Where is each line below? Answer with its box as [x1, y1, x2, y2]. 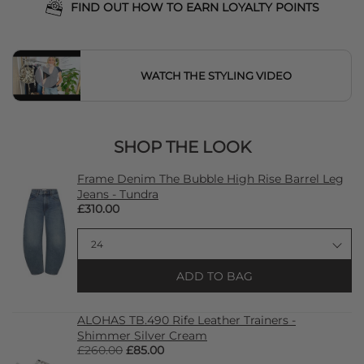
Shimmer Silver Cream [77, 328, 207, 344]
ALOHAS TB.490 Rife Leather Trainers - [77, 313, 296, 328]
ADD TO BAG [176, 269, 253, 284]
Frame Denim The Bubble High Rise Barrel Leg [77, 171, 344, 187]
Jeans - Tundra [77, 187, 158, 202]
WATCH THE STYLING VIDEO [140, 69, 292, 83]
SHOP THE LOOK [113, 137, 251, 158]
